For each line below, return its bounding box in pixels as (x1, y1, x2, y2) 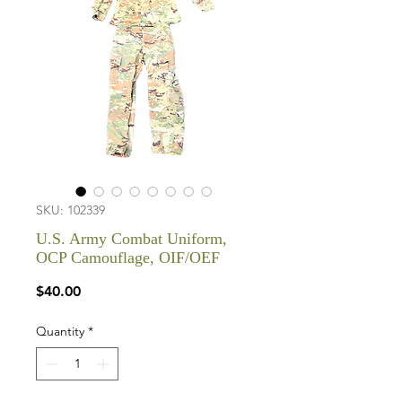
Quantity (36, 323, 84, 339)
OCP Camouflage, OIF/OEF (36, 249, 220, 267)
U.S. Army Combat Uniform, (36, 230, 227, 248)
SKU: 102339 (36, 202, 105, 218)
